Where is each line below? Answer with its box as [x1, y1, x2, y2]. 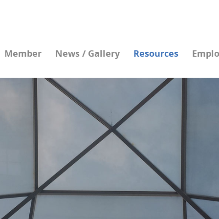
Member [4, 47, 42, 59]
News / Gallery [55, 47, 120, 59]
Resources [133, 47, 179, 59]
